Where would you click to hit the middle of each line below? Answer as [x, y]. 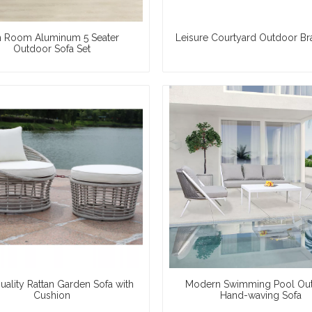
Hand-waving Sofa [260, 296]
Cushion [52, 296]
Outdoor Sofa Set [52, 49]
